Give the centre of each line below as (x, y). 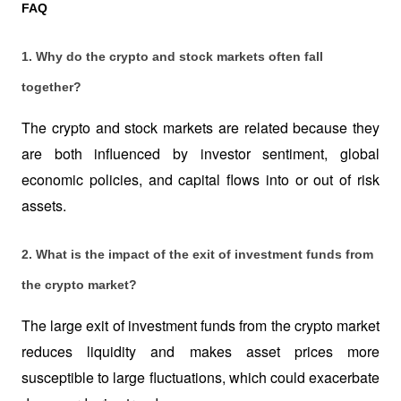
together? (51, 86)
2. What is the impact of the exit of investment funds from (197, 255)
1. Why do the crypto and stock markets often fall (172, 56)
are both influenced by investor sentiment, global (200, 153)
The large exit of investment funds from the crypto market (200, 326)
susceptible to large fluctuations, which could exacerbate (200, 378)
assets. (44, 205)
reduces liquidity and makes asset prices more (200, 352)
